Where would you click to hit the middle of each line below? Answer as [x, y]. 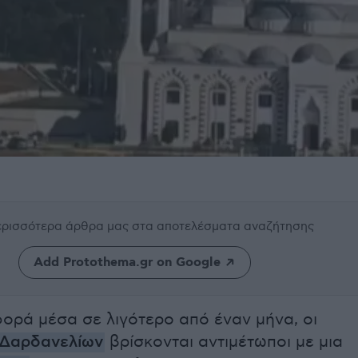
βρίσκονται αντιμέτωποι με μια [224, 342]
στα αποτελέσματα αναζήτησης [223, 226]
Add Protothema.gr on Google [127, 263]
